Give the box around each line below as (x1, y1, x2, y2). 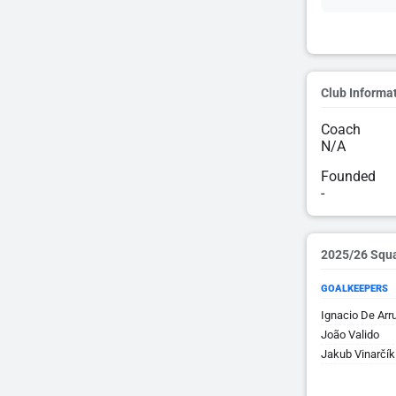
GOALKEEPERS (321, 283, 388, 294)
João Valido (321, 328, 379, 341)
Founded (321, 168, 376, 185)
